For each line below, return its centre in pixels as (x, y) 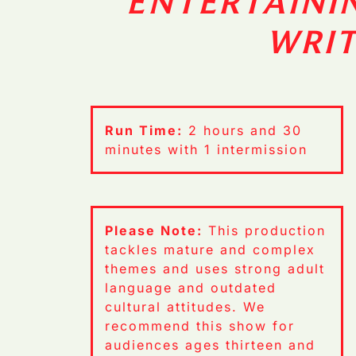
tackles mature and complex (211, 249)
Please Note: (154, 230)
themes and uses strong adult (215, 268)
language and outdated (191, 287)
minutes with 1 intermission (207, 149)
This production (265, 230)
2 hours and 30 (243, 130)
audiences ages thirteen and (211, 344)
